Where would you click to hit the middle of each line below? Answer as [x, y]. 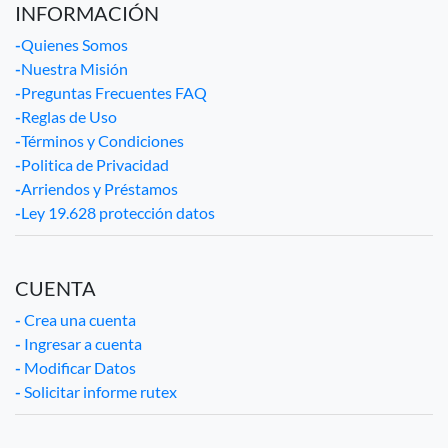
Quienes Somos [74, 44]
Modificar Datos [78, 367]
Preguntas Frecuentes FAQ [114, 92]
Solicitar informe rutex [99, 391]
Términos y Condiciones [102, 140]
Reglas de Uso [69, 116]
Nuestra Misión [74, 68]
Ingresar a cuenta [81, 343]
